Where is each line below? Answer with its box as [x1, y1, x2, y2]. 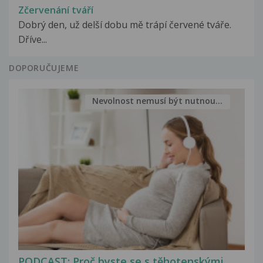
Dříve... [18, 32, 47, 46]
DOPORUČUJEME [9, 62, 79, 73]
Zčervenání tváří [18, 3, 93, 16]
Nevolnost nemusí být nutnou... [92, 95, 223, 107]
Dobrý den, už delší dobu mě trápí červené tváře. [18, 18, 231, 31]
